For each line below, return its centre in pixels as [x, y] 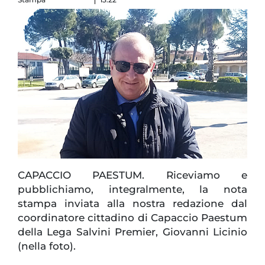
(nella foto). [47, 246]
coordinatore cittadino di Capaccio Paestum [132, 217]
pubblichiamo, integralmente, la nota [132, 189]
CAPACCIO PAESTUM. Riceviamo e [132, 175]
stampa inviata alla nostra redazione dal [132, 203]
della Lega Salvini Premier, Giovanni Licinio [132, 232]
